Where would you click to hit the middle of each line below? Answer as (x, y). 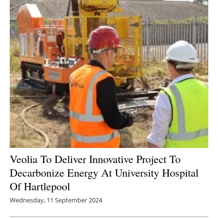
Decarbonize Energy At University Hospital (104, 173)
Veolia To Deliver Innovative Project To (95, 159)
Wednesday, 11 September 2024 (56, 200)
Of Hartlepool (40, 186)
